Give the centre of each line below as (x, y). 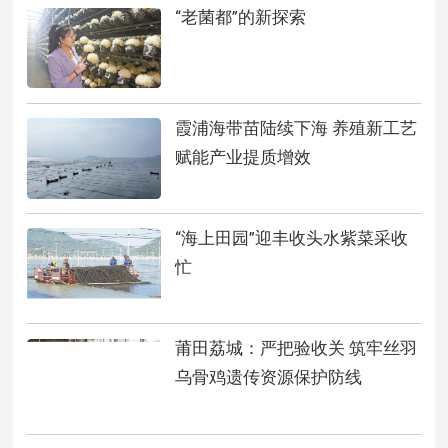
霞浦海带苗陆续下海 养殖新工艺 (295, 127)
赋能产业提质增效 (242, 156)
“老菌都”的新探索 (240, 17)
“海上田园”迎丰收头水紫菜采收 (291, 237)
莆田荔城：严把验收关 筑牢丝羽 (295, 348)
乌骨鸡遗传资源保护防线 (268, 377)
